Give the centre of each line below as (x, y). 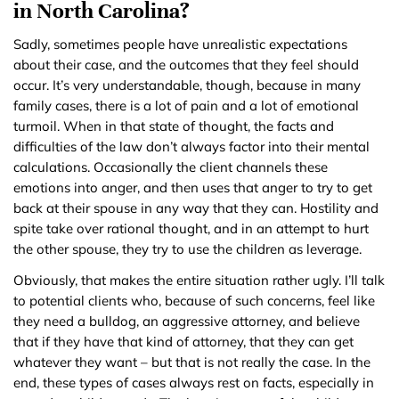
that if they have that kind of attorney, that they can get (183, 342)
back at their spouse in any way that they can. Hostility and (196, 208)
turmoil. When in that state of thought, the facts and (174, 126)
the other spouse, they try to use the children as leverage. (187, 249)
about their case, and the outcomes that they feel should (186, 65)
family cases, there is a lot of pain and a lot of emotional (186, 106)
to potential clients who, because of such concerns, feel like (194, 301)
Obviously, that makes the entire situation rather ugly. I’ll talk (199, 281)
